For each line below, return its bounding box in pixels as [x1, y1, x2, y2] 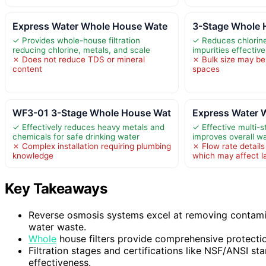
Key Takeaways [5, 180, 107, 198]
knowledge [12, 151, 53, 161]
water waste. [28, 221, 86, 233]
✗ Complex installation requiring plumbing [12, 141, 171, 151]
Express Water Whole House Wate [12, 20, 167, 33]
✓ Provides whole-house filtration [12, 36, 140, 46]
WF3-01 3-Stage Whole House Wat [12, 107, 171, 119]
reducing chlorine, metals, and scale [12, 45, 150, 55]
